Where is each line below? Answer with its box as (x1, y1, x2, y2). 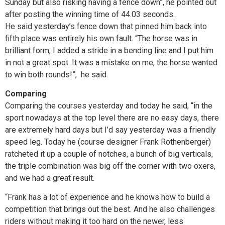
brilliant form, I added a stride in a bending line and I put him (5, 45, 213, 55)
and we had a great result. (5, 173, 94, 183)
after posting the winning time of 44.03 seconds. (5, 9, 175, 19)
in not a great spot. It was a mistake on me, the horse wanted (5, 57, 217, 67)
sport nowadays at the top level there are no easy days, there (5, 113, 219, 123)
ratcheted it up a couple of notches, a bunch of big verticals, (5, 149, 213, 159)
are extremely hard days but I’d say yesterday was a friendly (5, 125, 216, 135)
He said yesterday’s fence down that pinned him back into (5, 21, 207, 31)
